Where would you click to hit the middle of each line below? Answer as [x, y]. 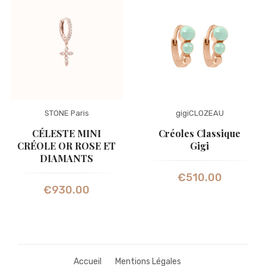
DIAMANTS [66, 159]
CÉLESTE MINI [66, 134]
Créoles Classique [199, 134]
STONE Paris [66, 113]
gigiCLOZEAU [199, 113]
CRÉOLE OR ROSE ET [66, 146]
